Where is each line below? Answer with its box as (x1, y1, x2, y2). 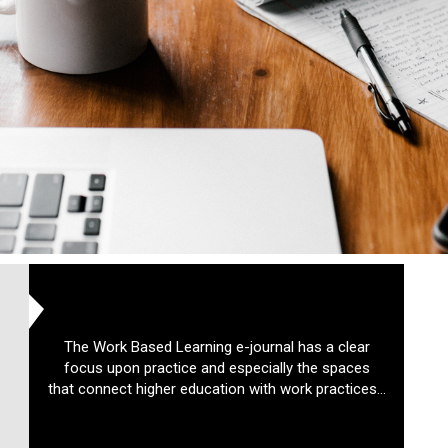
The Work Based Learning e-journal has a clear (63, 338, 370, 356)
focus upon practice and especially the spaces (63, 359, 370, 377)
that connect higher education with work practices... (47, 380, 386, 398)
